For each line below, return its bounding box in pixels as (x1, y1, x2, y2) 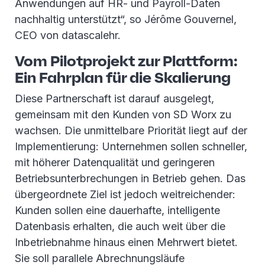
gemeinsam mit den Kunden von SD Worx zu (15, 108, 231, 121)
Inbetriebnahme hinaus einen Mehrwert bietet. (15, 236, 238, 249)
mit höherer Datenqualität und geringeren (15, 156, 215, 169)
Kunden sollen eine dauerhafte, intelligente (15, 204, 220, 217)
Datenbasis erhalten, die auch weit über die (15, 220, 225, 233)
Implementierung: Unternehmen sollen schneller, (15, 140, 247, 153)
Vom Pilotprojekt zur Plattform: (15, 51, 238, 71)
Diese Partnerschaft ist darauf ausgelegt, (15, 92, 214, 105)
